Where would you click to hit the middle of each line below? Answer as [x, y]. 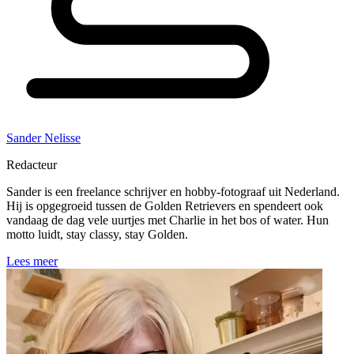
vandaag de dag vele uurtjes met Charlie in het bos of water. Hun [168, 220]
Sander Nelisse [43, 138]
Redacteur [32, 165]
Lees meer [32, 262]
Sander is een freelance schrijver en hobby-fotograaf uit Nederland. [173, 192]
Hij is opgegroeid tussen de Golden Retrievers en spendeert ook [165, 206]
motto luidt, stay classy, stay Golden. [97, 235]
